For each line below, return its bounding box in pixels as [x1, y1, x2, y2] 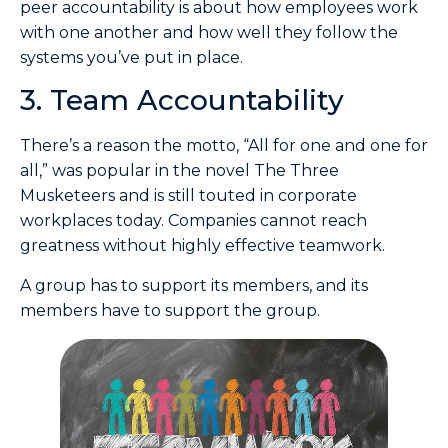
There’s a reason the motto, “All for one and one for [20, 136, 428, 156]
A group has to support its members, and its [20, 275, 368, 295]
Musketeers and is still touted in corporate [20, 186, 357, 206]
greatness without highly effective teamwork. [20, 236, 385, 256]
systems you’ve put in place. [20, 47, 243, 67]
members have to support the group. [20, 300, 320, 320]
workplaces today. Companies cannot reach [20, 211, 367, 231]
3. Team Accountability [20, 83, 344, 118]
